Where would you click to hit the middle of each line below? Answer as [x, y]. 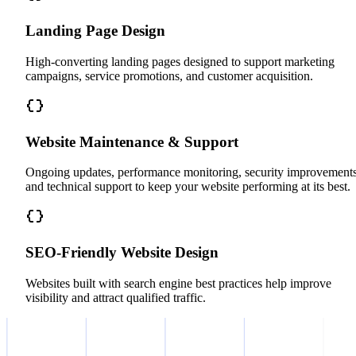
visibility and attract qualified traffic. [116, 297]
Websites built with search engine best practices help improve [178, 283]
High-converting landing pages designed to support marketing [180, 61]
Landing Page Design [95, 31]
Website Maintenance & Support [132, 141]
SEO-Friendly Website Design [122, 252]
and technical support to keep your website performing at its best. [188, 187]
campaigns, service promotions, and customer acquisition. [169, 75]
